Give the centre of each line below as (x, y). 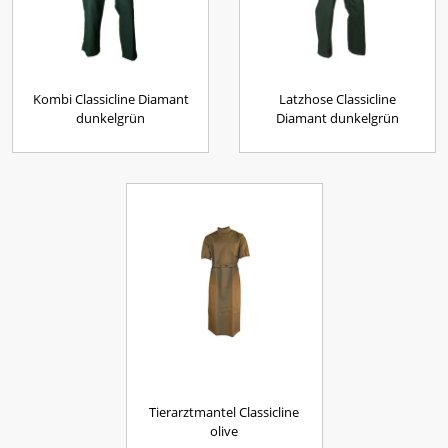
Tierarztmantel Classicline (224, 412)
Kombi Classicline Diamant (110, 99)
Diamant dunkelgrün (337, 118)
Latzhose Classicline (337, 99)
